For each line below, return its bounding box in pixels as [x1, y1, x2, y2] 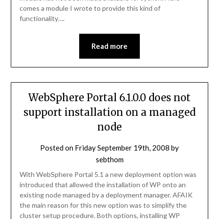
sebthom [95, 154, 124, 164]
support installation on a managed [23, 106, 196, 118]
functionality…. [19, 14, 65, 23]
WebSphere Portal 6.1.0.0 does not [28, 91, 191, 104]
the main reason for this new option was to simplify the [19, 200, 187, 209]
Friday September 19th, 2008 [75, 143, 170, 152]
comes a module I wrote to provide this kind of [19, 4, 160, 13]
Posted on [40, 143, 75, 152]
